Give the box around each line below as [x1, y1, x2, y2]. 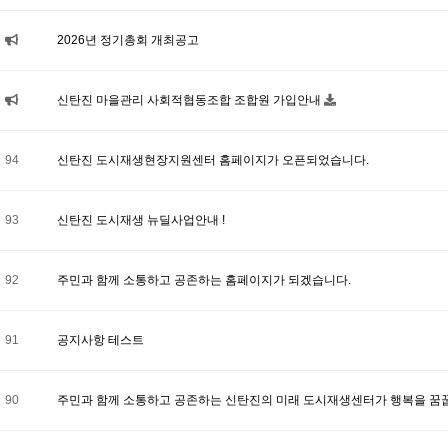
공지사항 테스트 [57, 333, 144, 347]
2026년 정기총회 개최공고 [57, 33, 199, 47]
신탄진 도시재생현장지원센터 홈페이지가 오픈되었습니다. [57, 153, 369, 167]
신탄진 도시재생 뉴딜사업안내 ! [57, 213, 225, 227]
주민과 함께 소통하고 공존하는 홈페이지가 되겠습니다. [57, 273, 351, 287]
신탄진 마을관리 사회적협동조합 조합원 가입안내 [57, 93, 324, 107]
